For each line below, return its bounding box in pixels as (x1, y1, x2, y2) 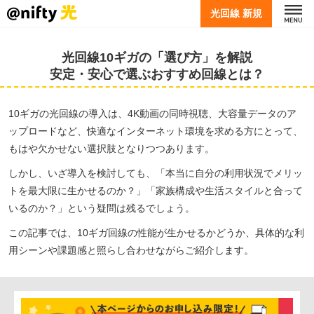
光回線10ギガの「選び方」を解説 (62, 50, 252, 64)
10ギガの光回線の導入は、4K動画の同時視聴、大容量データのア (8, 108, 296, 119)
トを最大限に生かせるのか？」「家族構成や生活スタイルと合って (8, 185, 303, 196)
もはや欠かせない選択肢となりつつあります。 (8, 143, 214, 154)
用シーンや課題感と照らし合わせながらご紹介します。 (8, 245, 254, 256)
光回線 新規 (210, 7, 262, 19)
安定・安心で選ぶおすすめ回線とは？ (50, 67, 264, 81)
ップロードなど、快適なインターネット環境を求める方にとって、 (8, 125, 303, 137)
